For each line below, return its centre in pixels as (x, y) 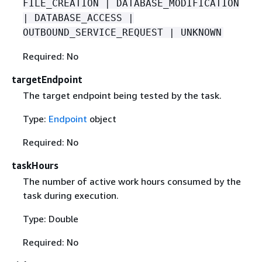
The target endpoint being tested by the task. (122, 95)
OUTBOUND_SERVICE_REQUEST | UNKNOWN (122, 32)
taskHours (35, 165)
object (101, 118)
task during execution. (70, 195)
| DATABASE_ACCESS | (78, 18)
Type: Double (50, 219)
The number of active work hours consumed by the (132, 181)
